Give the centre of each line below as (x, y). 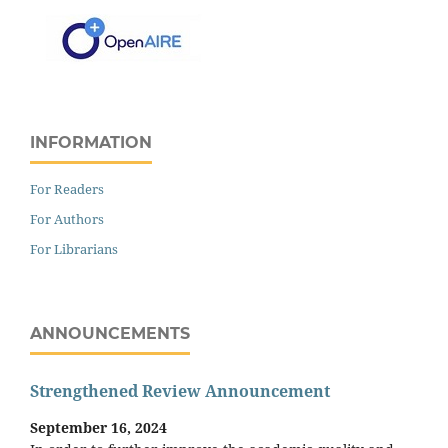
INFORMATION (91, 142)
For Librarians (74, 248)
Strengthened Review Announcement (180, 391)
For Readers (67, 188)
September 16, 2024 (98, 427)
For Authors (67, 218)
